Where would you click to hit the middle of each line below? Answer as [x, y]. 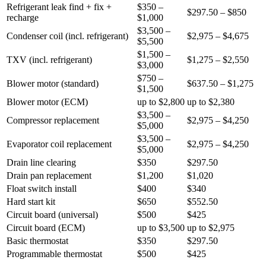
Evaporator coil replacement [59, 144]
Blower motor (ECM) [47, 102]
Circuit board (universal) [52, 215]
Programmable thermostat [54, 254]
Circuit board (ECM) [46, 228]
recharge [23, 18]
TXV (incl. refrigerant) [49, 60]
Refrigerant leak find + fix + [59, 7]
